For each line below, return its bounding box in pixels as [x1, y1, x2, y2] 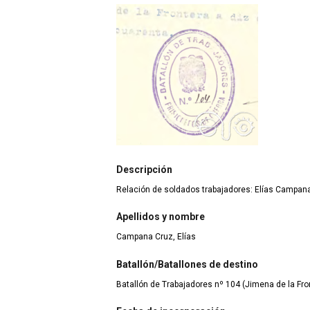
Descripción [116, 163, 172, 175]
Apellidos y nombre [116, 211, 205, 223]
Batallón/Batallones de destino [116, 258, 258, 270]
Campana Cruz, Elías [116, 232, 196, 242]
